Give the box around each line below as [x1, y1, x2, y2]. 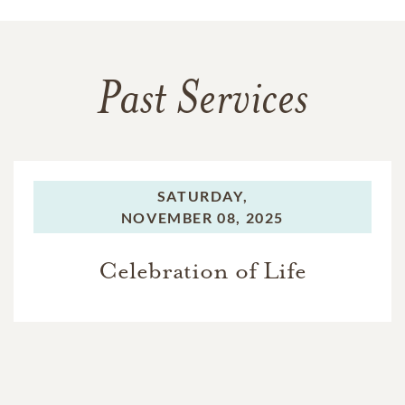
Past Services [97, 79, 308, 127]
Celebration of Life [99, 256, 306, 287]
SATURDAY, [156, 187, 249, 205]
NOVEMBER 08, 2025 [120, 209, 285, 227]
